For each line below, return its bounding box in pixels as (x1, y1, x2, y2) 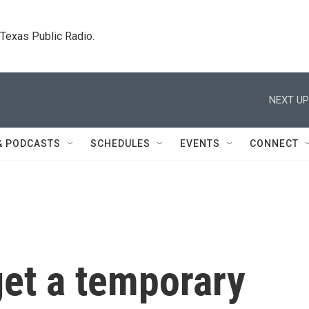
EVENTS (180, 138, 220, 149)
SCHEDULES (90, 138, 150, 149)
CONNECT (250, 138, 299, 149)
